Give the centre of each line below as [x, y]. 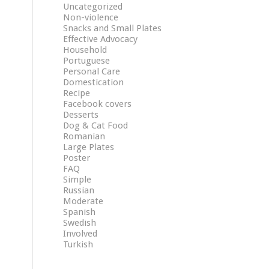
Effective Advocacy [101, 39]
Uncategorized [93, 7]
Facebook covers [98, 104]
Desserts [81, 115]
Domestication [94, 82]
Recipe [77, 93]
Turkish [78, 244]
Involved [80, 234]
